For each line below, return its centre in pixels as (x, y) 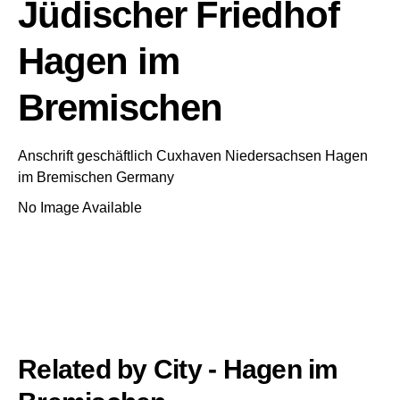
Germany (145, 177)
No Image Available (80, 208)
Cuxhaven (189, 156)
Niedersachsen (273, 156)
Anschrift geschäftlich (85, 156)
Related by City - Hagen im (178, 369)
